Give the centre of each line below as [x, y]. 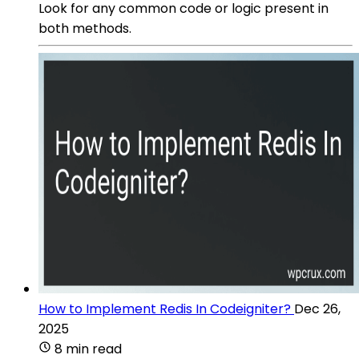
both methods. [85, 28]
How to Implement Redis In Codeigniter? [165, 309]
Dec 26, [317, 309]
